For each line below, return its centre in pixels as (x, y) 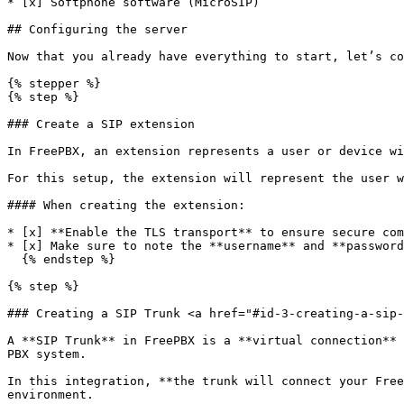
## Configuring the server (97, 29)
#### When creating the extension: (126, 205)
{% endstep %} (14, 259)
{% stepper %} (54, 83)
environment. (50, 395)
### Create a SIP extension (101, 124)
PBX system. (47, 354)
